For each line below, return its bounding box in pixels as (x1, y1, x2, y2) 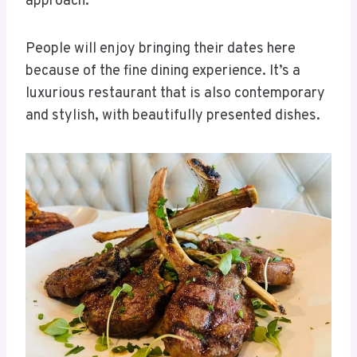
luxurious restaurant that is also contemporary (25, 84, 325, 104)
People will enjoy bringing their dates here (25, 40, 296, 59)
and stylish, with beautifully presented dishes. (25, 107, 320, 126)
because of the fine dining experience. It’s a (25, 62, 300, 81)
